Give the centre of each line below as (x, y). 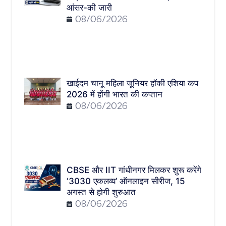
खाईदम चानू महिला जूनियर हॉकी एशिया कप (132, 83)
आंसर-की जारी (89, 8)
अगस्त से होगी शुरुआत (101, 192)
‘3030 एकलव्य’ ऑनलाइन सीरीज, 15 (126, 181)
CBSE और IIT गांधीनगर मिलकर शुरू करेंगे (134, 170)
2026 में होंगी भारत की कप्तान (115, 95)
